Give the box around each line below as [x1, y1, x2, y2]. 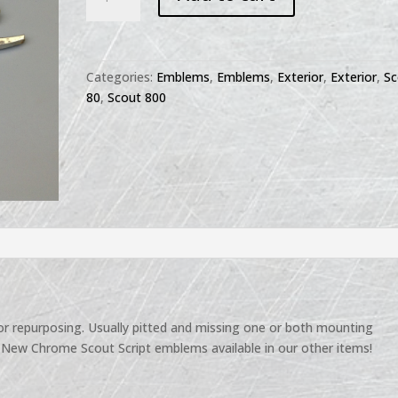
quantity [85, 116, 134, 133]
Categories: [86, 68, 157, 85]
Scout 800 [107, 89, 167, 106]
